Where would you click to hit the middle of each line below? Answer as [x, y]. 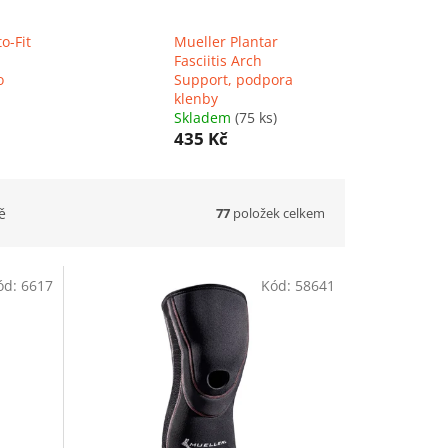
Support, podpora [233, 80]
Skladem [204, 118]
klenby [195, 99]
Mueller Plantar [225, 42]
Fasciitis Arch [217, 61]
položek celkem [277, 212]
